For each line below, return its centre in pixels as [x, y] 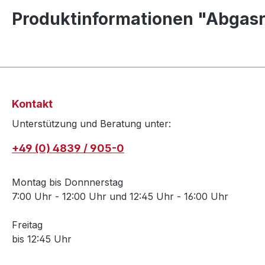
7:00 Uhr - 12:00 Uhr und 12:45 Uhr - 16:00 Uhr [120, 197]
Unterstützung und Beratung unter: [91, 124]
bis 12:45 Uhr [42, 239]
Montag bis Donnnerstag [67, 182]
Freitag [27, 225]
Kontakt [32, 104]
